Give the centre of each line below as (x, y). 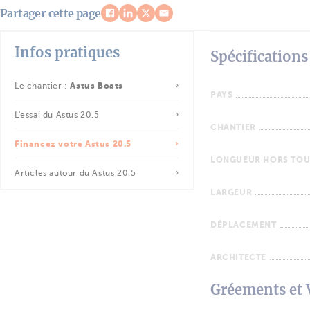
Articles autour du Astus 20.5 (75, 173)
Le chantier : (43, 86)
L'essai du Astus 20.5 (57, 115)
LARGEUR (231, 192)
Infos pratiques (67, 52)
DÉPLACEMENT (244, 225)
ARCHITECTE (238, 257)
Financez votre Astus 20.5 (73, 144)
